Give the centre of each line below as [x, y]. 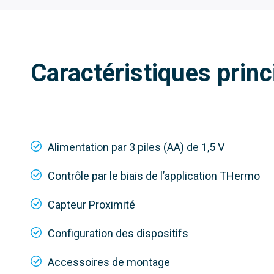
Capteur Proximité [91, 205]
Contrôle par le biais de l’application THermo [154, 176]
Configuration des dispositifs [118, 234]
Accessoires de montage [109, 262]
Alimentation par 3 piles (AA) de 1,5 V [136, 147]
